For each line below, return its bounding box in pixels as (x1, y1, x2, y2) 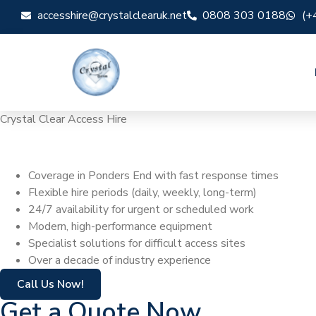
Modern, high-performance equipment (28, 219, 212, 235)
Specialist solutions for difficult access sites (28, 236, 245, 252)
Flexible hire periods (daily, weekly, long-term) (28, 185, 257, 201)
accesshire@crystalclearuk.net (37, 8, 187, 23)
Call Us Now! (17, 276, 84, 293)
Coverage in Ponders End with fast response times (28, 168, 279, 184)
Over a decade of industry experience (28, 253, 211, 269)
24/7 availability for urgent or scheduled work (28, 202, 254, 218)
